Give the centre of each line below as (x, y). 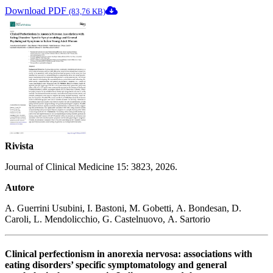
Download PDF (37, 10)
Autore (19, 187)
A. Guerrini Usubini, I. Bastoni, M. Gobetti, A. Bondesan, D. (123, 208)
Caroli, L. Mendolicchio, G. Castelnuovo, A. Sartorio (108, 219)
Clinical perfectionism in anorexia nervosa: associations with (129, 253)
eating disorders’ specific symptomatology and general (116, 264)
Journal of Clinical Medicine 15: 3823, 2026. (91, 166)
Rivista (19, 146)
